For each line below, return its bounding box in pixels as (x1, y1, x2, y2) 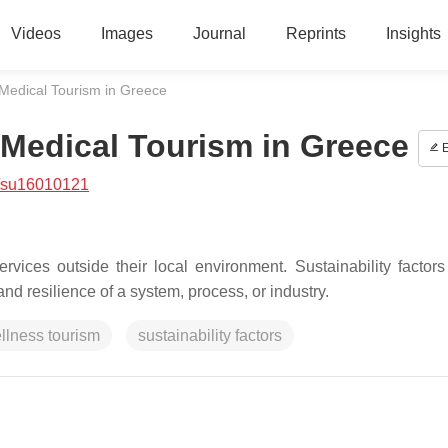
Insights (385, 25, 441, 42)
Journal (192, 25, 246, 42)
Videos (10, 25, 61, 42)
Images (100, 25, 153, 42)
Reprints (285, 25, 346, 42)
